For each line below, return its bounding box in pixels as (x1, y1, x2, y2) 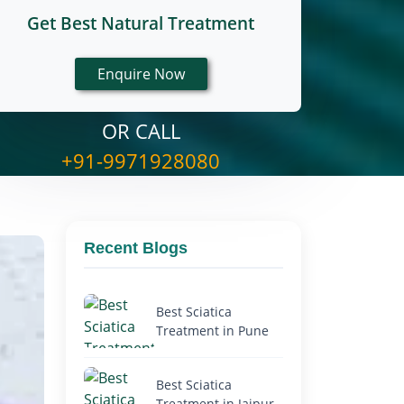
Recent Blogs (84, 239, 188, 257)
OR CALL (101, 117, 180, 144)
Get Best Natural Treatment (27, 12, 254, 35)
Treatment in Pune (156, 322, 269, 339)
